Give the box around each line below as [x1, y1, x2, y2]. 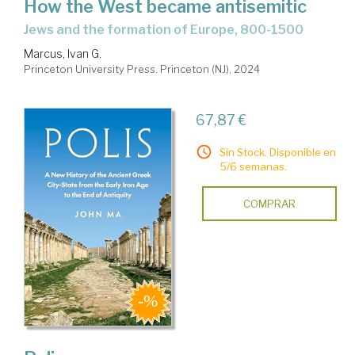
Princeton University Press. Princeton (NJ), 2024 [24, 62, 260, 75]
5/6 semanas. [219, 159, 287, 173]
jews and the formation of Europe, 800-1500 [29, 21, 303, 37]
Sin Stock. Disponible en [219, 145, 336, 158]
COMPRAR [242, 197, 296, 210]
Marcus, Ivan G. [24, 46, 101, 60]
